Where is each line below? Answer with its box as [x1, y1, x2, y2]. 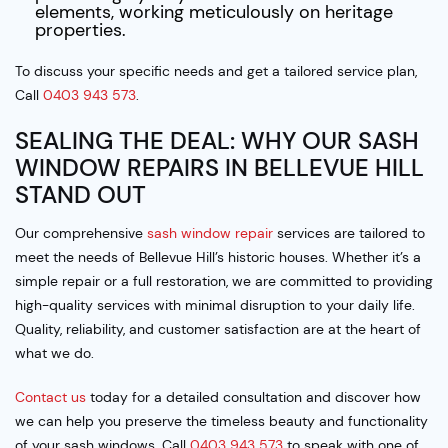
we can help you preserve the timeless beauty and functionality [15, 412, 428, 431]
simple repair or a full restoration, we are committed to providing [15, 272, 433, 291]
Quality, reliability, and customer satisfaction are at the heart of [15, 320, 421, 339]
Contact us [15, 388, 86, 407]
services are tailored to [273, 224, 425, 243]
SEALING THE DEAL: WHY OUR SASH [15, 125, 419, 157]
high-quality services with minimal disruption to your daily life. [15, 296, 415, 315]
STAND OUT [15, 179, 146, 211]
